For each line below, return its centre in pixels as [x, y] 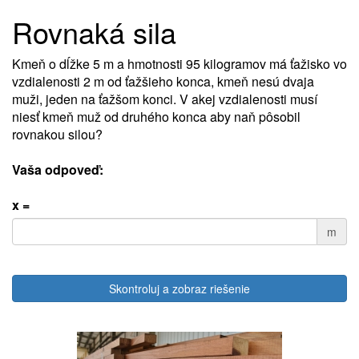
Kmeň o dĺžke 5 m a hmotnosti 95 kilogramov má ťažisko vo [179, 64]
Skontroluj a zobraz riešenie [179, 288]
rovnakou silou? [57, 134]
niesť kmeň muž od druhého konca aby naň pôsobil [156, 117]
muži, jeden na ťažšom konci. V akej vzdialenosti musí [165, 99]
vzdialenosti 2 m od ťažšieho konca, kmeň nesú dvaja [163, 81]
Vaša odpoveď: [58, 169]
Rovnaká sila [94, 32]
